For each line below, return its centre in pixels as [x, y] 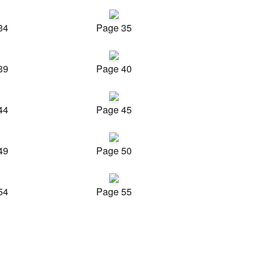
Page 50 [114, 151]
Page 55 [114, 191]
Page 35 [114, 28]
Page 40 [114, 69]
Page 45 [114, 110]
